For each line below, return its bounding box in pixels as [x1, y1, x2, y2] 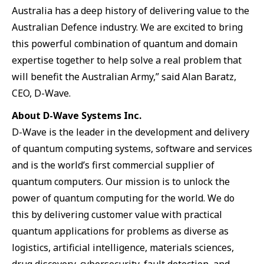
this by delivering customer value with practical [12, 208, 222, 221]
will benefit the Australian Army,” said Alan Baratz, [12, 70, 236, 83]
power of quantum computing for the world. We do [12, 192, 235, 204]
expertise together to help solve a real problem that [12, 54, 242, 67]
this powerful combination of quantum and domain [12, 37, 237, 50]
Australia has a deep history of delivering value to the [12, 4, 249, 17]
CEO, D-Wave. [12, 87, 71, 100]
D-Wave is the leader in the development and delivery [12, 126, 249, 138]
